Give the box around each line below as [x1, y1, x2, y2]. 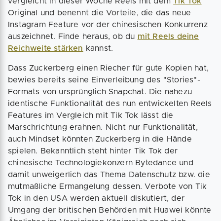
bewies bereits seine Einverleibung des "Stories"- [8, 76, 200, 84]
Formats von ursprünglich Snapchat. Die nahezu [8, 88, 192, 96]
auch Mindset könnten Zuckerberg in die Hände [8, 135, 192, 143]
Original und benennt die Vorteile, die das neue [8, 9, 191, 17]
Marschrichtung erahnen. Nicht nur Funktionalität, [8, 123, 198, 131]
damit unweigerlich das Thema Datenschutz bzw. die [8, 171, 210, 179]
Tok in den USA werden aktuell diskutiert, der [8, 194, 185, 202]
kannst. [83, 44, 113, 52]
